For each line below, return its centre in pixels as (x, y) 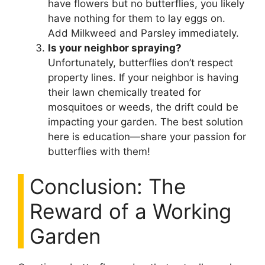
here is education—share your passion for (147, 136)
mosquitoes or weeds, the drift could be (143, 107)
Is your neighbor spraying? (115, 48)
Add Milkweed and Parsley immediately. (143, 33)
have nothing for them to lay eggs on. (137, 18)
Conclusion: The (108, 186)
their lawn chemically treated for (125, 92)
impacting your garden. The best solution (146, 122)
